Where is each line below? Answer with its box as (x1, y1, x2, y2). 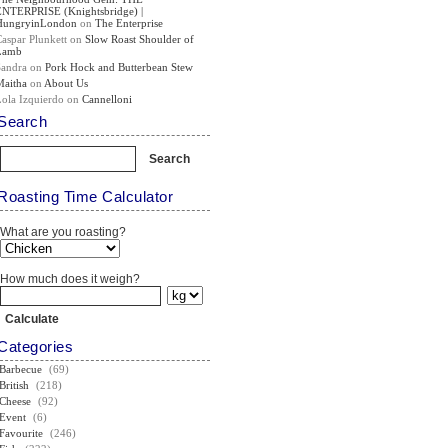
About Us (44, 77, 89, 89)
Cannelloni (82, 93, 133, 105)
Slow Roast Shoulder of (85, 33, 195, 45)
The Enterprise (95, 17, 164, 29)
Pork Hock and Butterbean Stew (45, 61, 194, 73)
